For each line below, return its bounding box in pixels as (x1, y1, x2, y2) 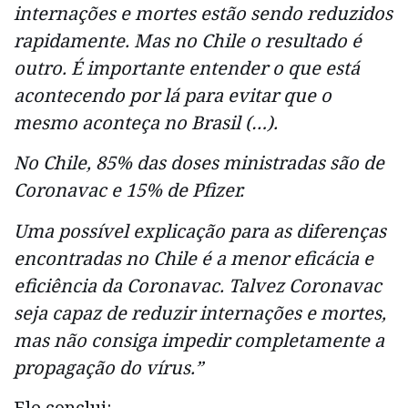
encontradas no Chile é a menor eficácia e (14, 245, 373, 270)
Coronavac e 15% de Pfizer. (14, 178, 244, 203)
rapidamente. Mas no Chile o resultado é (14, 27, 362, 53)
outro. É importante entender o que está (14, 55, 360, 80)
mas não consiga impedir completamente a (14, 327, 384, 352)
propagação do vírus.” (14, 354, 203, 380)
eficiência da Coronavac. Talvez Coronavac (14, 272, 382, 298)
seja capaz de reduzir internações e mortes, (14, 300, 386, 325)
